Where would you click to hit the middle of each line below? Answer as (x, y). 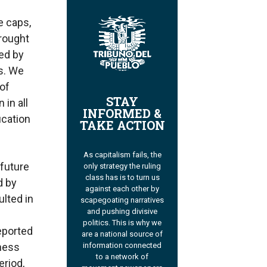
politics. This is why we (122, 223)
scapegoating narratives (122, 200)
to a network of (122, 257)
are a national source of (122, 234)
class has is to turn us (122, 178)
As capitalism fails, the (122, 155)
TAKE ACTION (122, 125)
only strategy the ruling (122, 166)
